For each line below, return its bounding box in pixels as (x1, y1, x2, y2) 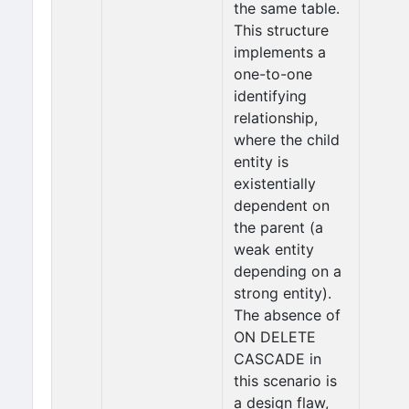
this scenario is (234, 372, 337, 390)
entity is (234, 152, 288, 171)
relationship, (234, 109, 318, 127)
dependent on (234, 196, 330, 215)
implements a (234, 43, 326, 61)
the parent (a (234, 218, 323, 236)
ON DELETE (234, 328, 316, 346)
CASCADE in (234, 350, 321, 368)
